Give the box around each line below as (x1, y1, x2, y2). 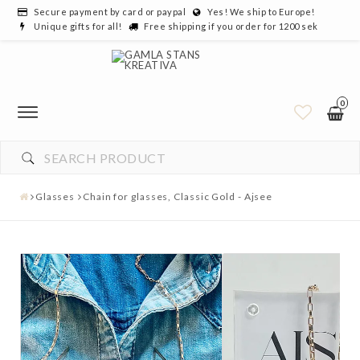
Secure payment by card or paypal (34, 6, 186, 17)
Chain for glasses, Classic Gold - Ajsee (83, 190, 273, 202)
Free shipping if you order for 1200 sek (144, 21, 318, 31)
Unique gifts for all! (34, 21, 122, 31)
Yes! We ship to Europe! (207, 6, 315, 17)
